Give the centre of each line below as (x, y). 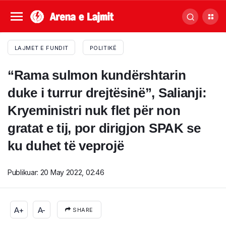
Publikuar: (24, 172)
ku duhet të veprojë (66, 146)
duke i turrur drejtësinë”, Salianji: (107, 93)
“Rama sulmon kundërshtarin (97, 75)
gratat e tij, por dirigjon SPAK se (104, 128)
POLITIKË (103, 48)
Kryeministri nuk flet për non (94, 110)
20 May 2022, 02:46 (72, 172)
